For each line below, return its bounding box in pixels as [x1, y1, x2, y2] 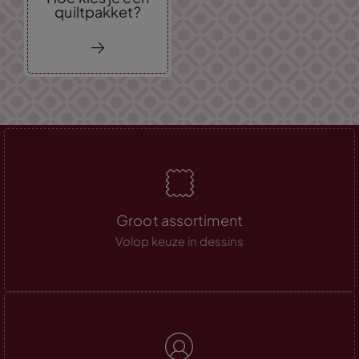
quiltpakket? [54, 2, 141, 21]
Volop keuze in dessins [115, 232, 244, 248]
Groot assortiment [116, 210, 243, 229]
